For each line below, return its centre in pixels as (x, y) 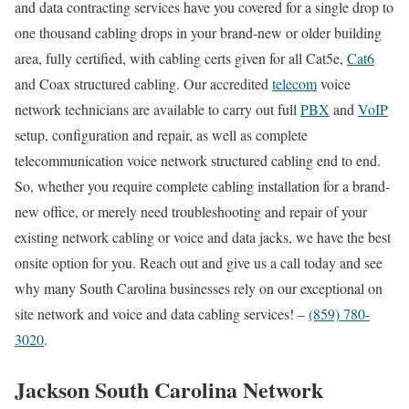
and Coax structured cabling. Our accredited (143, 83)
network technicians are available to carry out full (157, 109)
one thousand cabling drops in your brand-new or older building (198, 32)
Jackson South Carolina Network (169, 389)
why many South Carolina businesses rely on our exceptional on (199, 288)
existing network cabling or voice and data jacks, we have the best (203, 236)
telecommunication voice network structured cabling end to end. (198, 160)
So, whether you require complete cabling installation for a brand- (202, 185)
